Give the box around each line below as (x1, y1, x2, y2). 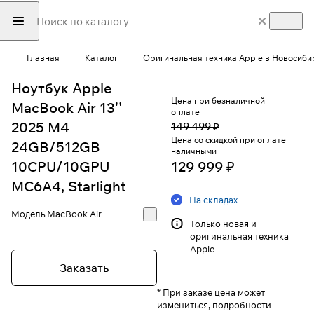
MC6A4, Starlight (11, 177, 126, 196)
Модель (11, 208, 47, 220)
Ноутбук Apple (11, 79, 112, 97)
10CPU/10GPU (11, 158, 110, 176)
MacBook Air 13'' (11, 99, 122, 117)
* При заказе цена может (157, 287, 265, 299)
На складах (189, 194, 238, 206)
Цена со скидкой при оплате (171, 135, 286, 146)
